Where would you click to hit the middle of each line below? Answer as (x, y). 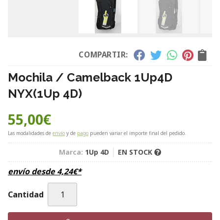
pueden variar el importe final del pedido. (137, 133)
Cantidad (26, 194)
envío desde (32, 171)
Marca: (71, 152)
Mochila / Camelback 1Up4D (90, 77)
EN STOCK (136, 152)
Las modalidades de (30, 133)
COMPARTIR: (104, 55)
